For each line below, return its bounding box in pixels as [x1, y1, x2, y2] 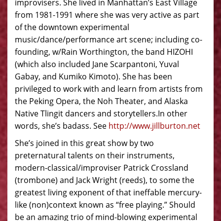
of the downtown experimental [15, 22, 129, 33]
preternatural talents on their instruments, [15, 150, 175, 161]
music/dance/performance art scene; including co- [15, 34, 202, 45]
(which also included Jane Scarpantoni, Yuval [15, 59, 179, 70]
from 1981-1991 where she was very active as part [15, 9, 199, 20]
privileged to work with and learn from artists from [15, 83, 203, 94]
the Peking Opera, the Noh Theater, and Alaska [15, 96, 188, 107]
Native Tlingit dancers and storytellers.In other [15, 108, 187, 119]
